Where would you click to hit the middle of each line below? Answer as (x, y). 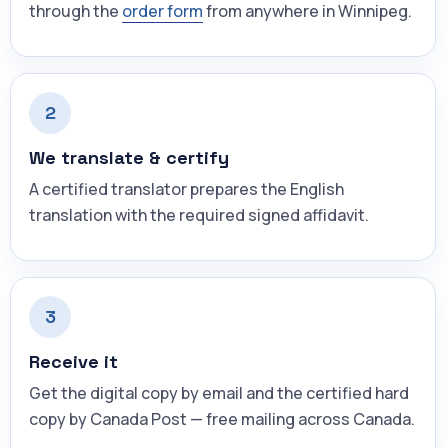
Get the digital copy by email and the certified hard (219, 392)
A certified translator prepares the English (186, 188)
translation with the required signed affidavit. (199, 214)
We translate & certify (129, 157)
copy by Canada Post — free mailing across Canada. (222, 418)
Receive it (73, 361)
